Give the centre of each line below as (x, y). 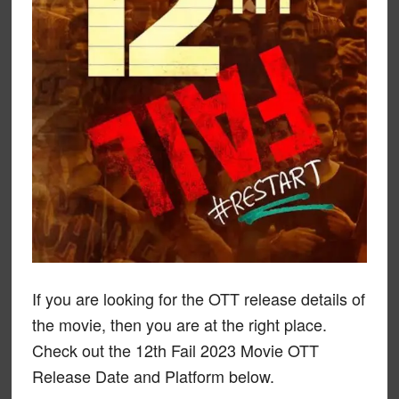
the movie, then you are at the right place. (179, 324)
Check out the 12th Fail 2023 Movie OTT (175, 350)
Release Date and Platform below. (153, 376)
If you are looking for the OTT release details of (198, 298)
